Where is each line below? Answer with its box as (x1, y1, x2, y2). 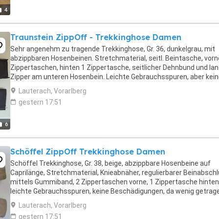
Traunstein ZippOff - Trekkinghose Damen (10, 32, 181, 42)
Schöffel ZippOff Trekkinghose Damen (10, 147, 165, 156)
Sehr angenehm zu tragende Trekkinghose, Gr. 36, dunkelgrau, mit (10, 45, 215, 53)
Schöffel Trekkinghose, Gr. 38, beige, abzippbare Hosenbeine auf (10, 159, 211, 167)
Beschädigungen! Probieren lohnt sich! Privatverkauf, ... (10, 82, 181, 90)
